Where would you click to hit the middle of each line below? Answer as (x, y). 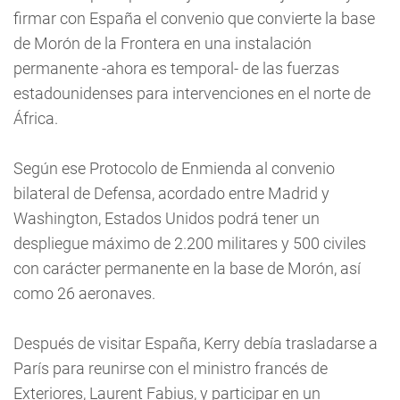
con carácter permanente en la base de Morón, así (187, 268)
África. (36, 118)
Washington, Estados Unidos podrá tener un (167, 218)
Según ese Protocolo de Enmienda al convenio (174, 168)
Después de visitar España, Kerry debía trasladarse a (196, 343)
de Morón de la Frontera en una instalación (162, 43)
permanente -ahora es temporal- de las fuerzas (176, 68)
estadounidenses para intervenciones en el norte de (192, 93)
